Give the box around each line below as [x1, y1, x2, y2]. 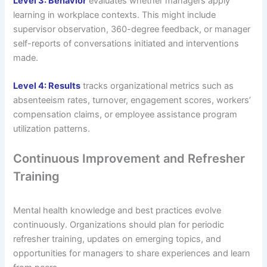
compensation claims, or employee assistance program [13, 108, 238, 120]
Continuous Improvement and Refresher [13, 151, 246, 166]
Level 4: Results [13, 80, 81, 91]
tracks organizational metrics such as [80, 80, 234, 91]
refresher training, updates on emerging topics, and [13, 234, 222, 245]
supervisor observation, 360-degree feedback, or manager [13, 23, 251, 35]
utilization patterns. [13, 123, 91, 134]
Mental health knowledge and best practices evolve [13, 205, 222, 216]
